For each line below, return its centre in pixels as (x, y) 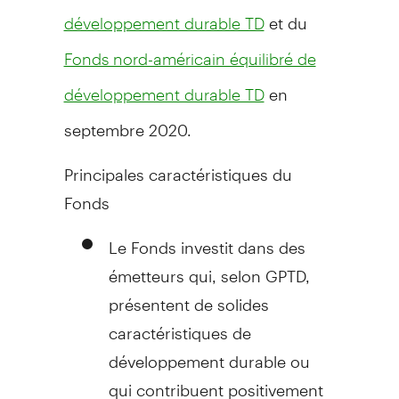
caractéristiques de (179, 325)
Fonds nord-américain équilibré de (190, 58)
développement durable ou (209, 354)
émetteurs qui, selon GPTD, (209, 268)
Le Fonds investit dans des (207, 240)
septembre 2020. (127, 122)
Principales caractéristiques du (178, 167)
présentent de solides (188, 297)
